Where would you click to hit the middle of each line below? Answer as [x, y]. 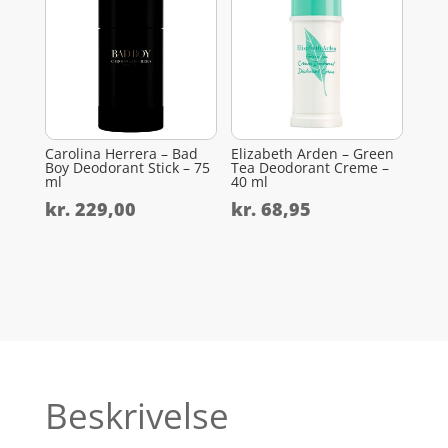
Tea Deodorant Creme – [310, 167]
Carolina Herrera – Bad [121, 153]
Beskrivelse [136, 415]
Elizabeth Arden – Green [313, 153]
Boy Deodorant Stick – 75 [127, 167]
